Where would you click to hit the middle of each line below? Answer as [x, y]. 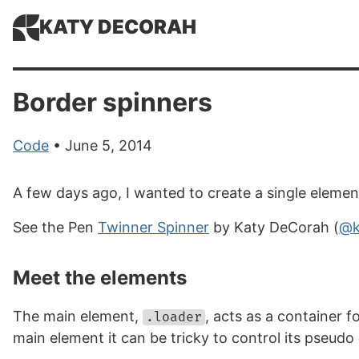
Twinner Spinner [153, 227]
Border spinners [113, 102]
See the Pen [55, 227]
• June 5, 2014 [101, 145]
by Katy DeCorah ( [274, 227]
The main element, [78, 316]
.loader [174, 317]
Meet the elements [100, 278]
